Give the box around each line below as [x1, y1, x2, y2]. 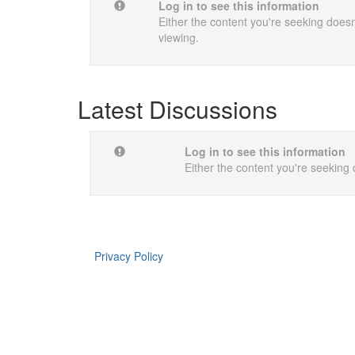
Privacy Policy [94, 248, 164, 264]
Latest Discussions [78, 92, 277, 126]
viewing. [158, 29, 199, 45]
